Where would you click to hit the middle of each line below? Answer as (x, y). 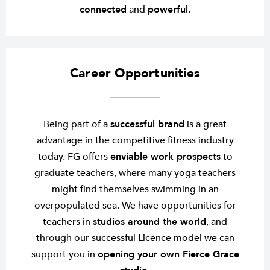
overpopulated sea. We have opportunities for (135, 206)
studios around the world (149, 222)
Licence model (170, 238)
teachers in (68, 222)
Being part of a (77, 124)
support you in (64, 255)
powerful (168, 10)
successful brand (147, 124)
